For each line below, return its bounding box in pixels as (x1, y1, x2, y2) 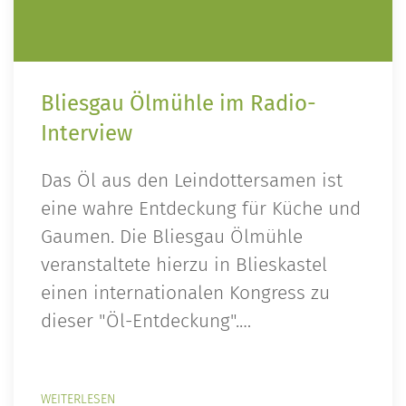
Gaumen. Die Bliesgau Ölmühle (41, 226, 303, 248)
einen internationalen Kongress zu (41, 282, 330, 304)
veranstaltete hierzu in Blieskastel (41, 254, 327, 276)
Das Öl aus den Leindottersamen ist (41, 169, 343, 192)
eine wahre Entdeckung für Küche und (41, 198, 361, 220)
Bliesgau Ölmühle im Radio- (41, 91, 316, 116)
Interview (41, 121, 132, 146)
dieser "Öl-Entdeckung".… (41, 310, 251, 333)
